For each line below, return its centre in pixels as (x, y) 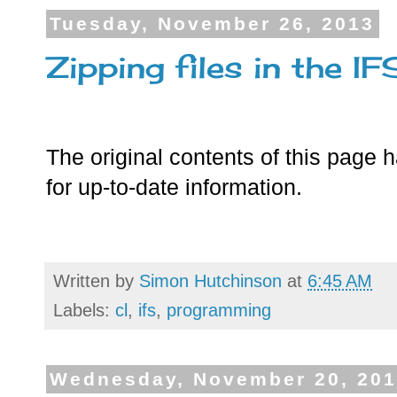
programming (219, 310)
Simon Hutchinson (210, 280)
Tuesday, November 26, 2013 (213, 24)
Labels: (84, 310)
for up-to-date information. (174, 187)
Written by (96, 280)
